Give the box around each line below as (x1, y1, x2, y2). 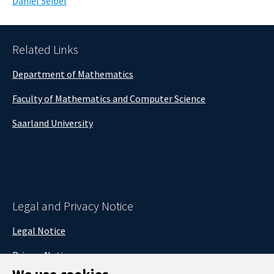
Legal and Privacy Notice (12, 198, 133, 214)
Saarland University (12, 117, 93, 130)
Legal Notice (12, 224, 65, 237)
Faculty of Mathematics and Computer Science (12, 92, 206, 105)
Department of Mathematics (12, 68, 133, 81)
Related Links (12, 42, 78, 57)
